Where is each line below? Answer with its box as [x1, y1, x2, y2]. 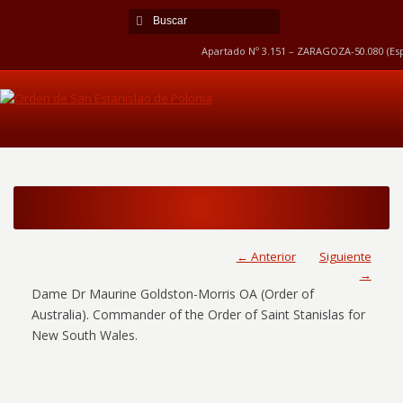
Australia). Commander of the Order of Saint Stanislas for [31, 306, 366, 323]
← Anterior [236, 248, 296, 264]
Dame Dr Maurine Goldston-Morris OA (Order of [31, 285, 315, 302]
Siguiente [318, 248, 372, 264]
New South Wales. [31, 327, 139, 344]
